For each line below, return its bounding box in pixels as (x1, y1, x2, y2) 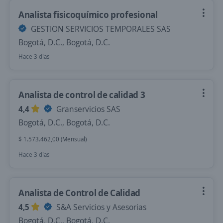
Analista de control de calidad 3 (18, 89, 145, 101)
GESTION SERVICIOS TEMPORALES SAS (29, 23, 171, 34)
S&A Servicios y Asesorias (54, 202, 146, 213)
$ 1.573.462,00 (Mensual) (18, 135, 87, 143)
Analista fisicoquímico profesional (18, 8, 158, 20)
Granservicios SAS (54, 104, 120, 114)
